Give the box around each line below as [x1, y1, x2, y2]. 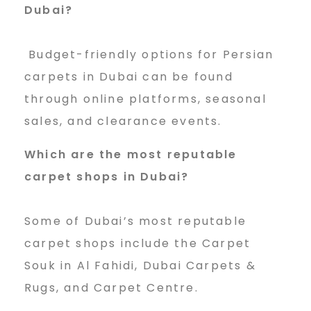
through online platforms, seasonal [24, 91, 267, 108]
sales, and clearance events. [24, 113, 222, 130]
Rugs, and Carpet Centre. [24, 280, 199, 296]
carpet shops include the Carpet [24, 235, 251, 252]
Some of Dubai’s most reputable [24, 213, 246, 230]
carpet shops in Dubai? [24, 169, 190, 185]
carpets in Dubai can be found [24, 69, 233, 85]
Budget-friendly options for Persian [24, 47, 274, 63]
